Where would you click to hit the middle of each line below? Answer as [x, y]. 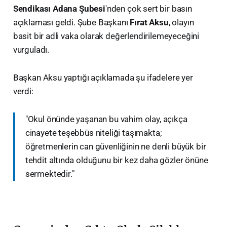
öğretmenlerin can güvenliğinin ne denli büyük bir [116, 146]
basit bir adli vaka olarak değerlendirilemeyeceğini [106, 36]
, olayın [181, 22]
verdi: [23, 91]
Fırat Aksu [149, 22]
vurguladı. [31, 49]
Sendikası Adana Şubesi [59, 8]
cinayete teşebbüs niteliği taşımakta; [93, 133]
